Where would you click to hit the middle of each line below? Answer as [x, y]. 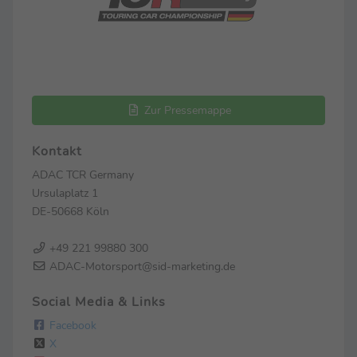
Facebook [71, 325]
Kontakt [57, 151]
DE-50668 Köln [71, 211]
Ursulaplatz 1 [65, 192]
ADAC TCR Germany [83, 174]
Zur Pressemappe [186, 110]
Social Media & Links [99, 302]
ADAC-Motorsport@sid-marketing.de [141, 266]
